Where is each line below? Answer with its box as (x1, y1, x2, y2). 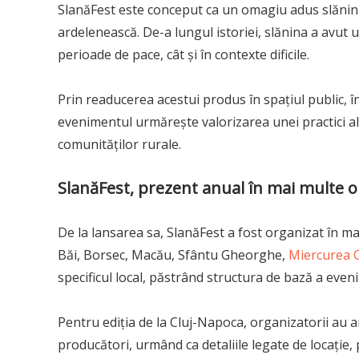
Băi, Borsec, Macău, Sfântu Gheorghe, (58, 245, 288, 264)
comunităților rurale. (58, 135, 181, 153)
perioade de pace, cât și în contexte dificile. (58, 45, 309, 63)
